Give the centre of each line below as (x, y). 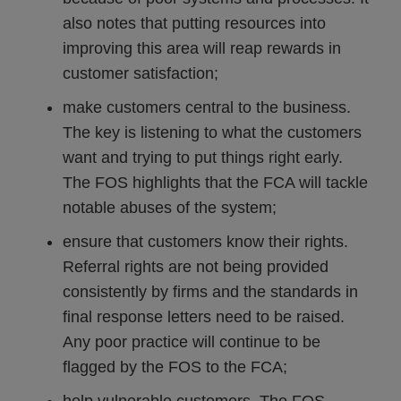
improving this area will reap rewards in (202, 48)
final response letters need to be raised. (204, 317)
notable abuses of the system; (170, 208)
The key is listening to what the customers (212, 132)
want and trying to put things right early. (205, 158)
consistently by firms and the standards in (210, 292)
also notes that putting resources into (194, 23)
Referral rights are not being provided (196, 267)
